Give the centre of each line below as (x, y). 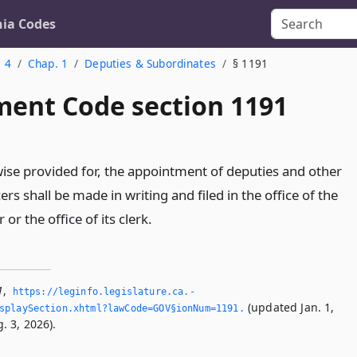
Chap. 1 (48, 63)
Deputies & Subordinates (150, 63)
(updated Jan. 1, (289, 307)
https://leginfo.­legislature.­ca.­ (104, 292)
